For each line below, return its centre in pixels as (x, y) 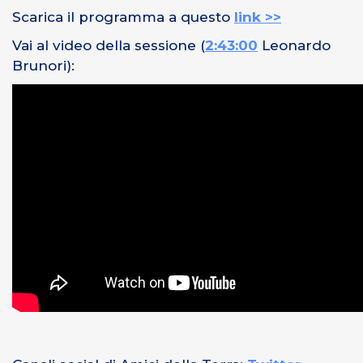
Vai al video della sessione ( (109, 46)
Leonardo (294, 46)
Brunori (39, 66)
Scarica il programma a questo (123, 17)
